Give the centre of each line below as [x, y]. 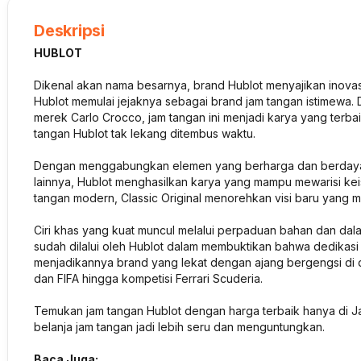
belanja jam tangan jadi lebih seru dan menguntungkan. [179, 327]
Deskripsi [69, 31]
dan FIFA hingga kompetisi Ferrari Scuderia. [150, 278]
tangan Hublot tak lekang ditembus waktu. [145, 133]
